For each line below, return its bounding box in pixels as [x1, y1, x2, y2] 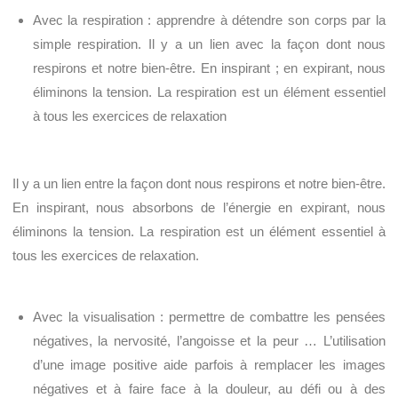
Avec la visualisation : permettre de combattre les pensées [32, 309, 386, 325]
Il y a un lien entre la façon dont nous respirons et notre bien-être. [12, 176, 386, 192]
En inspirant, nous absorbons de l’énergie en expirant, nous [12, 200, 386, 216]
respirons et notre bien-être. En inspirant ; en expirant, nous [32, 60, 386, 76]
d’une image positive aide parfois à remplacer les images [32, 357, 386, 373]
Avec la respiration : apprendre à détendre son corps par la [32, 12, 386, 28]
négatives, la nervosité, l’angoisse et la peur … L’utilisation [32, 333, 386, 349]
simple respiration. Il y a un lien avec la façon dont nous [32, 36, 386, 52]
